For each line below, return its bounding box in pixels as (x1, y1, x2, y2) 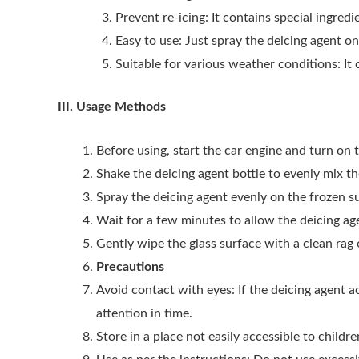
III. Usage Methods (58, 100, 166, 114)
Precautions (96, 260, 164, 273)
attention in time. (96, 306, 192, 320)
